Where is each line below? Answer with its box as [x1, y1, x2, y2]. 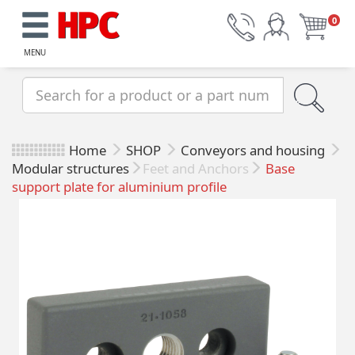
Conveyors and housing [181, 141, 328, 160]
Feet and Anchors [143, 159, 249, 178]
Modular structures [12, 159, 129, 178]
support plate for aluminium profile [12, 177, 227, 197]
